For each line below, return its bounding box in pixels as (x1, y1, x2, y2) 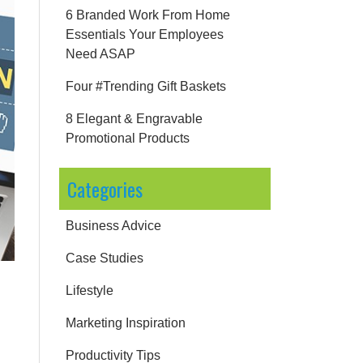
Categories (66, 174, 143, 203)
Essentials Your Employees (66, 28, 224, 41)
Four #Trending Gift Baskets (66, 79, 226, 93)
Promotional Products (66, 131, 190, 145)
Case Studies (66, 251, 143, 265)
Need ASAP (66, 47, 135, 61)
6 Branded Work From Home (66, 8, 230, 22)
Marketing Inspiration (66, 316, 186, 330)
